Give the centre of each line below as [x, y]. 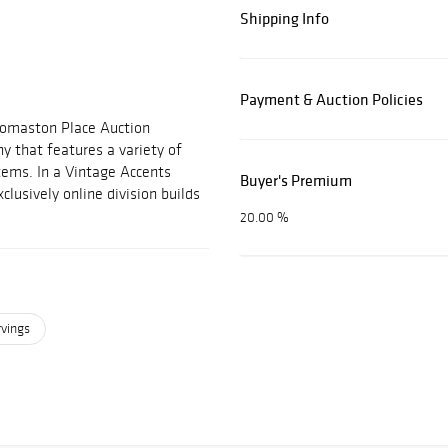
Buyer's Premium [296, 180]
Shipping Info [284, 18]
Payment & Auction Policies [331, 99]
